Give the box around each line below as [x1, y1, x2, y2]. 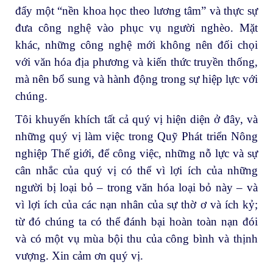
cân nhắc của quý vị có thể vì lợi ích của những [15, 163, 258, 177]
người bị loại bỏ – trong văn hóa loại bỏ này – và [15, 180, 258, 194]
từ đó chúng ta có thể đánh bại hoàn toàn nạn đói [15, 214, 258, 228]
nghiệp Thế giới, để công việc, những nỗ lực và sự [15, 146, 258, 160]
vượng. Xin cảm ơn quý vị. [15, 249, 143, 262]
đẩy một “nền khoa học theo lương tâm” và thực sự [15, 4, 258, 17]
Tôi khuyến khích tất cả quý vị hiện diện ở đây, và [15, 112, 258, 126]
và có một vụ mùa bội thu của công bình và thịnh [15, 232, 258, 245]
